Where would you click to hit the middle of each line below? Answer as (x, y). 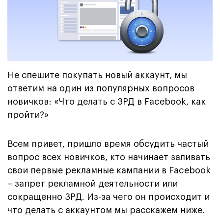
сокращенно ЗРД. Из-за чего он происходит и (109, 197)
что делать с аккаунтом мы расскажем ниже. (106, 210)
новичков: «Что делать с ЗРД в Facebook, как (107, 101)
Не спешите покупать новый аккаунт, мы (97, 75)
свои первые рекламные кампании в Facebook (109, 170)
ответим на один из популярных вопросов (101, 88)
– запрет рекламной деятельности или (93, 183)
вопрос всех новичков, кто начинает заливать (109, 157)
